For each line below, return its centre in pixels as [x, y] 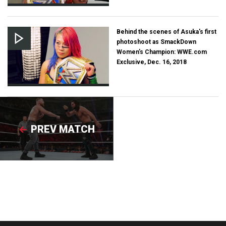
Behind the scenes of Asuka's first [166, 32]
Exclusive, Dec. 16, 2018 [151, 62]
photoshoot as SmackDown [156, 42]
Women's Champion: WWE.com [161, 52]
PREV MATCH [63, 129]
